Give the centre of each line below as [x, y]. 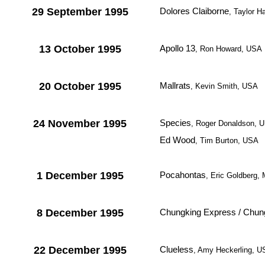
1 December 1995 [80, 176]
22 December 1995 [80, 250]
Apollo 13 [177, 48]
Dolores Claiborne [194, 11]
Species [175, 123]
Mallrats [175, 85]
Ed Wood [177, 140]
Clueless [177, 249]
